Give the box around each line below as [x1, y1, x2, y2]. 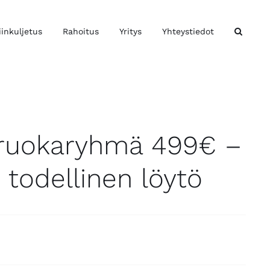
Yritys [119, 26, 142, 36]
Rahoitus [63, 26, 99, 36]
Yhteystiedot [162, 26, 214, 36]
